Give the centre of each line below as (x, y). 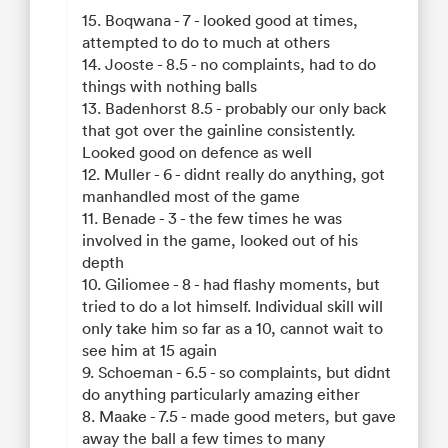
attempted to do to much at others (206, 42)
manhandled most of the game (191, 196)
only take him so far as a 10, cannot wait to (232, 328)
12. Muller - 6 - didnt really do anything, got (233, 174)
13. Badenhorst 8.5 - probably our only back (234, 108)
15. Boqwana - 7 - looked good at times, (220, 20)
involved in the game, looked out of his (220, 240)
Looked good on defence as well (197, 152)
